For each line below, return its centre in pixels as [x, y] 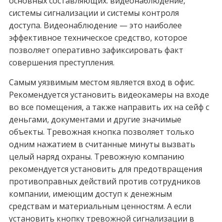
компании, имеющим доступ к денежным [90, 194]
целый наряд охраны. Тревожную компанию [96, 157]
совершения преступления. [61, 63]
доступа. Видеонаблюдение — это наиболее [95, 26]
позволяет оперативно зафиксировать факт [96, 50]
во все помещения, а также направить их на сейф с [109, 107]
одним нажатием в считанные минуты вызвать [102, 144]
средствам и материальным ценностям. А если [100, 206]
